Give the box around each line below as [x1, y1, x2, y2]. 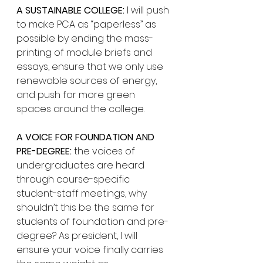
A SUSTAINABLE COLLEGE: [16, 4, 124, 17]
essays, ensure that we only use [16, 60, 166, 73]
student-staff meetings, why [16, 187, 149, 200]
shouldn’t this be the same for [16, 201, 157, 214]
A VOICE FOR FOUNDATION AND [16, 130, 157, 144]
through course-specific [16, 173, 132, 186]
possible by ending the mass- [16, 32, 153, 45]
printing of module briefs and [16, 46, 154, 59]
